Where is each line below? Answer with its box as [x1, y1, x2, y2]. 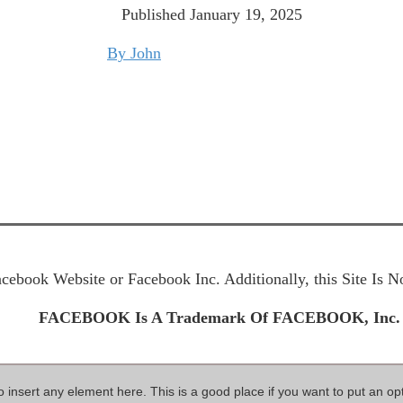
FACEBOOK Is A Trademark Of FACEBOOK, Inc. [39, 309, 400, 327]
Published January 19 [121, 5, 261, 24]
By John [107, 44, 161, 63]
